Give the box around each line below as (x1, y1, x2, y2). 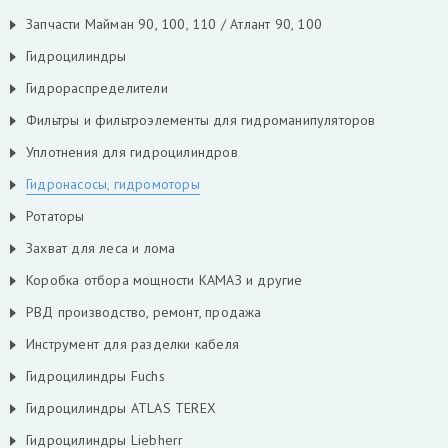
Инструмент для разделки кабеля (26, 335, 239, 353)
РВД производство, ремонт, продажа (26, 303, 262, 321)
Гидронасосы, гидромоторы (26, 175, 200, 193)
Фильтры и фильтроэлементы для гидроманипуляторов (26, 111, 376, 129)
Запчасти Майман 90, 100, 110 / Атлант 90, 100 (26, 15, 322, 33)
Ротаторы (26, 207, 85, 225)
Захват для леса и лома (26, 239, 176, 257)
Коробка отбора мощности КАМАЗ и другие (26, 271, 303, 289)
